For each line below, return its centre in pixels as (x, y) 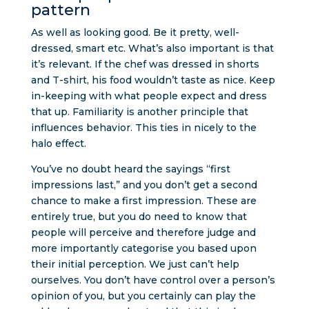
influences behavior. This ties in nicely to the (143, 127)
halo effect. (58, 143)
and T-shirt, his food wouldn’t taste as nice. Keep (153, 80)
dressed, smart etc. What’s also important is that (152, 48)
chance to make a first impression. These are (143, 200)
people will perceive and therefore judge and (143, 232)
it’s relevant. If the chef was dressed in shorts (145, 64)
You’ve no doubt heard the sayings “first (130, 169)
